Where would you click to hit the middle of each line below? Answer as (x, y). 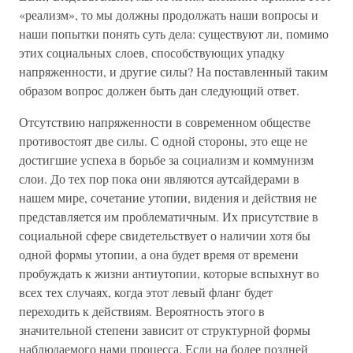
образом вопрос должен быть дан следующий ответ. (159, 90)
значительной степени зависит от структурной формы (165, 330)
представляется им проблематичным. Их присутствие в (169, 216)
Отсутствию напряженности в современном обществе (165, 122)
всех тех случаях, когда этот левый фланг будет (146, 292)
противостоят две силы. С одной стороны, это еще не (163, 141)
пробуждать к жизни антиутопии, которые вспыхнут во (169, 273)
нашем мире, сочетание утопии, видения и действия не (168, 197)
